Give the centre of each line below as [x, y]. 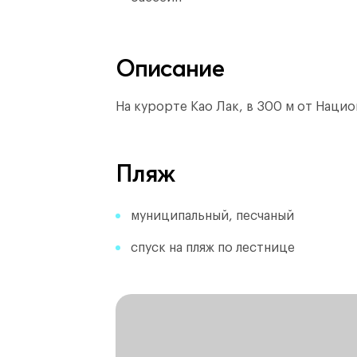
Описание [170, 68]
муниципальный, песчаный [212, 216]
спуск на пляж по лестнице [213, 248]
